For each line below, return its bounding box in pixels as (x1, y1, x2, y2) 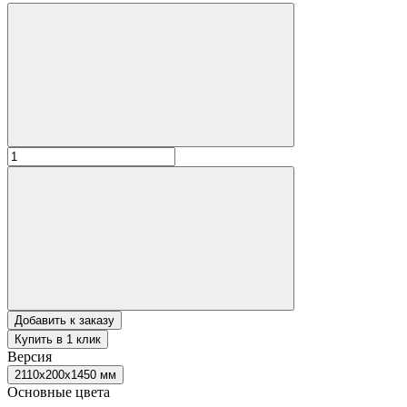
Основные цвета (7, 383, 110, 400)
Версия (7, 348, 52, 364)
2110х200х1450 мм (15, 367, 116, 382)
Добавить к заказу (15, 313, 114, 327)
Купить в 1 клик (15, 332, 101, 346)
